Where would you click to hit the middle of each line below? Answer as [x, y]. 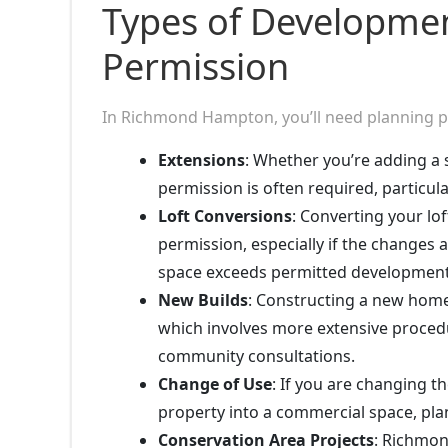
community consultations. [256, 355]
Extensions [201, 159]
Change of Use [215, 383]
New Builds [203, 299]
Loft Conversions [225, 215]
